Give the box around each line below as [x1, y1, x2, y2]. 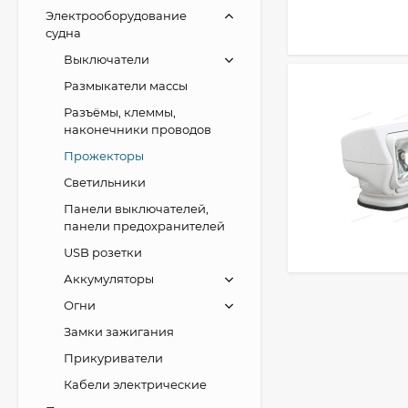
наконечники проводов [64, 121, 211, 137]
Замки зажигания [64, 323, 174, 339]
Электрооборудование [46, 7, 187, 23]
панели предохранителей [64, 218, 225, 233]
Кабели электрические [64, 376, 207, 392]
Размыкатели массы [64, 77, 188, 93]
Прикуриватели [64, 350, 163, 365]
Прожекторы [64, 148, 144, 163]
